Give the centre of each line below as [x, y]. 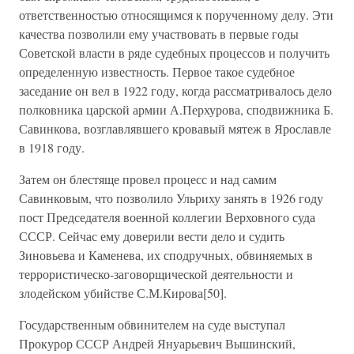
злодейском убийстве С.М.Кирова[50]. [123, 293]
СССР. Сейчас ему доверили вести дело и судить [152, 236]
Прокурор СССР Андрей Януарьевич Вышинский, [157, 343]
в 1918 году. [52, 147]
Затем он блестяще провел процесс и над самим [148, 179]
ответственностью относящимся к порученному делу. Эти [176, 15]
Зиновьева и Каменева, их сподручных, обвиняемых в [166, 255]
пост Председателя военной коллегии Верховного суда [167, 217]
